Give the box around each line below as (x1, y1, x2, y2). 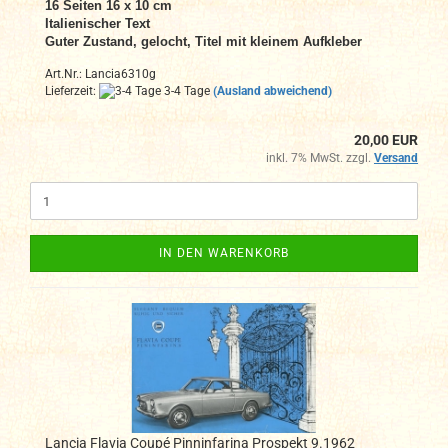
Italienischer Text (45, 15, 150, 31)
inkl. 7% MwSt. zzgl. (266, 151, 374, 166)
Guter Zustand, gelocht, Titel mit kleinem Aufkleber (45, 33, 362, 49)
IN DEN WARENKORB (159, 246, 289, 261)
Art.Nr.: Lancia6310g (45, 66, 156, 81)
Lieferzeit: (45, 83, 99, 98)
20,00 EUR (354, 132, 418, 149)
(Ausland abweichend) (213, 83, 332, 98)
